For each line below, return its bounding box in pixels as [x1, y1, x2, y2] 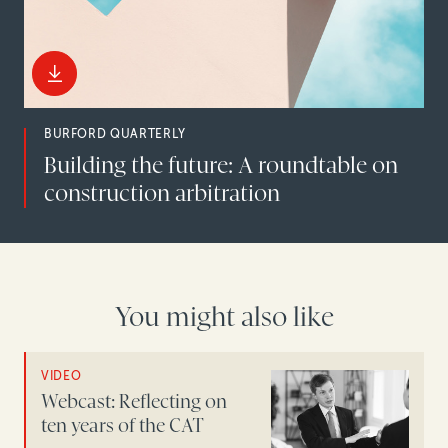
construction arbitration [43, 180, 280, 208]
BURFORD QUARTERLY [43, 127, 186, 142]
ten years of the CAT [41, 414, 205, 437]
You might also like [114, 302, 334, 334]
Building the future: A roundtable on [43, 152, 398, 180]
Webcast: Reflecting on [41, 390, 228, 413]
